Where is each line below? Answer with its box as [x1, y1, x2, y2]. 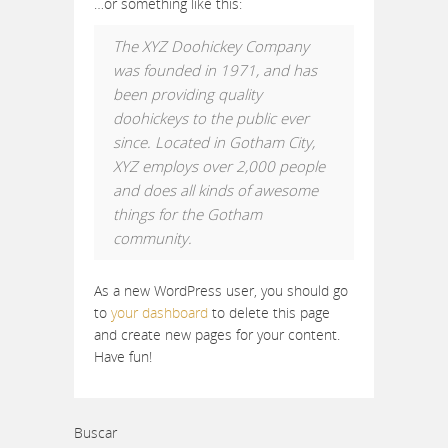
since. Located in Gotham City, [113, 132, 315, 152]
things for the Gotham [113, 204, 262, 224]
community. [113, 228, 192, 248]
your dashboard [111, 303, 208, 322]
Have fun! [94, 347, 152, 366]
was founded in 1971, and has [113, 60, 317, 80]
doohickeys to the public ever [113, 108, 309, 128]
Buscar [74, 423, 117, 442]
